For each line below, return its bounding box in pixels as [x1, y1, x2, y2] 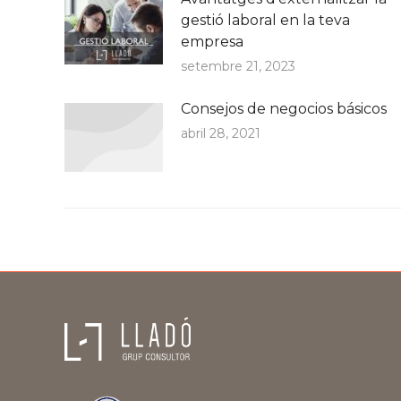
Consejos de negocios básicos [181, 100, 387, 117]
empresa [181, 33, 243, 50]
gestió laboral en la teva [181, 12, 350, 29]
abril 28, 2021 [181, 125, 260, 141]
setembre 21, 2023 [181, 58, 295, 74]
